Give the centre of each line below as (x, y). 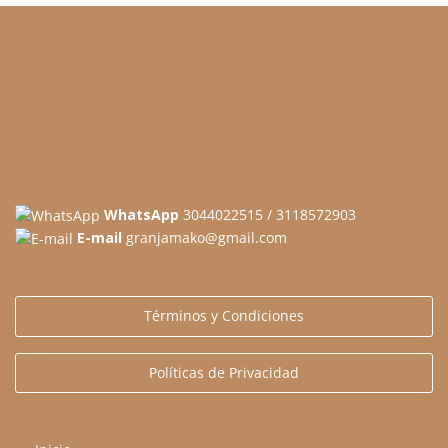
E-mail (99, 237)
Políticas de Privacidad (224, 372)
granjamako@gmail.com (204, 237)
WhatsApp (141, 214)
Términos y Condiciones (224, 316)
